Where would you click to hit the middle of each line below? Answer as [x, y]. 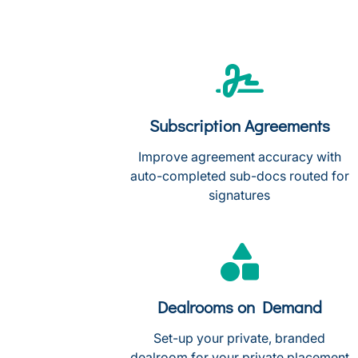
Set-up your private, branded [240, 338]
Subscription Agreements [239, 125]
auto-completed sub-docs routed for [239, 176]
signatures [240, 195]
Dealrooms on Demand [239, 307]
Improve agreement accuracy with [239, 157]
